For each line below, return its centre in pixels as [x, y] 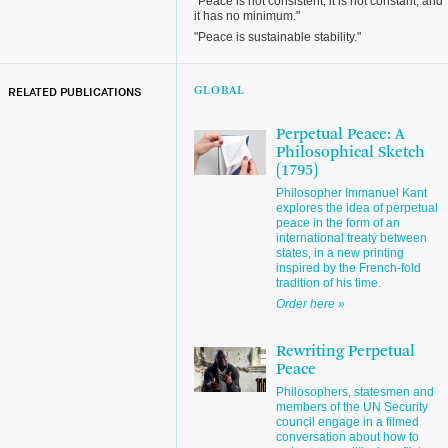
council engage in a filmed [347, 422]
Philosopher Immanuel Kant [351, 193]
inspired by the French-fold [348, 268]
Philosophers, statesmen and [355, 392]
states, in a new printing [340, 253]
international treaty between [351, 238]
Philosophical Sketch [350, 153]
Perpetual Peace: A [340, 135]
